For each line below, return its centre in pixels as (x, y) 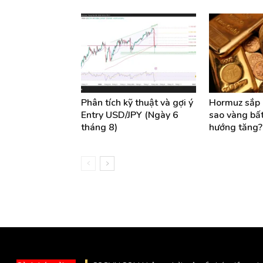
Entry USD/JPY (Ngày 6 (130, 115)
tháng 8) (99, 127)
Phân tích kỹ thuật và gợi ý (137, 102)
